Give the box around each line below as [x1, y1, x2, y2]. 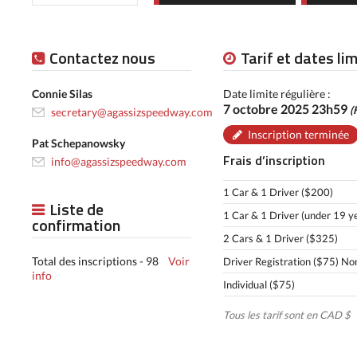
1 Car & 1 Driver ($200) [223, 186, 333, 198]
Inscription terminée [248, 127, 349, 141]
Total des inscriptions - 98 [32, 254, 168, 268]
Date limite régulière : [223, 87, 331, 100]
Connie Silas [32, 87, 92, 100]
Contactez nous [49, 45, 155, 70]
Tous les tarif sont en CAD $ [223, 308, 351, 321]
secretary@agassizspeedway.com [51, 105, 213, 119]
